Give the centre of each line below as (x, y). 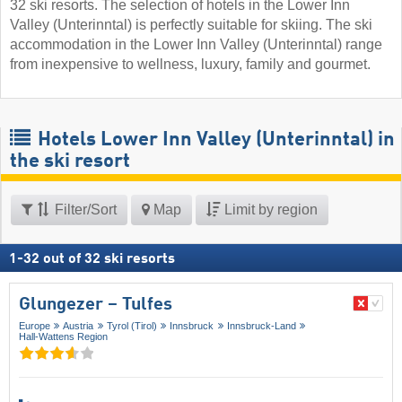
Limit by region (269, 210)
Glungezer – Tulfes (96, 306)
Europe (35, 326)
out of (62, 260)
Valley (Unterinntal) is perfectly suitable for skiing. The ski (191, 25)
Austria (79, 326)
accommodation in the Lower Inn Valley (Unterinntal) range (196, 45)
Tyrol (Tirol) (131, 326)
